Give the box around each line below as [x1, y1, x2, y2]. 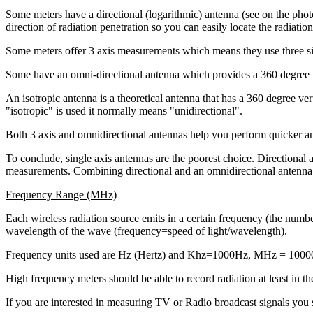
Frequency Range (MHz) [6, 189, 117, 201]
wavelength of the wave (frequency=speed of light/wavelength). [6, 225, 287, 237]
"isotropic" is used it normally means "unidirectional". [6, 105, 242, 117]
